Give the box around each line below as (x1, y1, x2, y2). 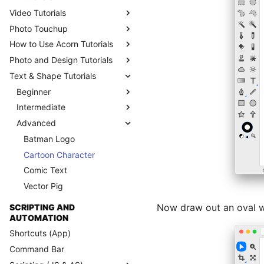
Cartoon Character (24, 149, 95, 160)
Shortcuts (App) (9, 228, 71, 239)
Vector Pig (24, 181, 63, 191)
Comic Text (24, 165, 67, 176)
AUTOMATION (9, 212, 68, 223)
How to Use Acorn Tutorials (9, 39, 113, 49)
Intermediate (16, 102, 65, 113)
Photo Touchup (9, 23, 68, 34)
